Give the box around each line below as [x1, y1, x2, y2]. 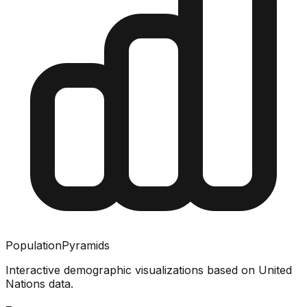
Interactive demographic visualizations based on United [5, 262, 292, 277]
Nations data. [5, 276, 73, 291]
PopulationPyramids [5, 238, 110, 252]
